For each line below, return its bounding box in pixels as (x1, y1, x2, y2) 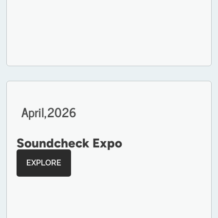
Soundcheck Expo (17, 135, 123, 151)
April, (21, 101, 48, 123)
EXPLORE (26, 158, 62, 168)
